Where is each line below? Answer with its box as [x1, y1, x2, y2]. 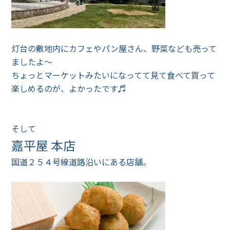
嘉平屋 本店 [11, 136, 76, 154]
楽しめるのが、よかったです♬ [11, 82, 127, 94]
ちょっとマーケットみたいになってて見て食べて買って [11, 69, 216, 81]
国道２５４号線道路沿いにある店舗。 [11, 156, 151, 168]
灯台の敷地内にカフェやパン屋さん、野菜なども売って [11, 42, 217, 54]
